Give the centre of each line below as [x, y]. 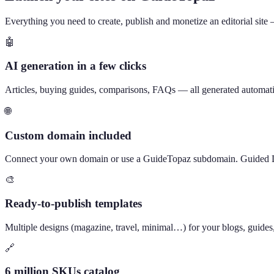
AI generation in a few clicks [76, 66]
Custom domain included [68, 135]
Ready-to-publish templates [73, 204]
